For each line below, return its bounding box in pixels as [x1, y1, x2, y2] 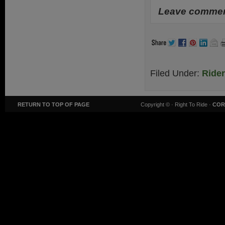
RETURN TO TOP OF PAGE [18, 101, 89, 107]
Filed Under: [150, 68, 202, 78]
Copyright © [141, 101, 171, 107]
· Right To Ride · [171, 101, 212, 107]
